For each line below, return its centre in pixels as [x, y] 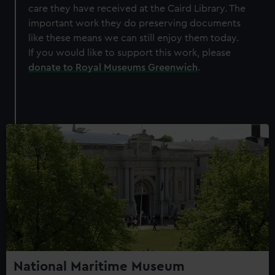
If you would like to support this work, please [130, 52]
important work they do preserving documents [135, 23]
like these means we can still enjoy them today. [134, 38]
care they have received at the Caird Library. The [137, 8]
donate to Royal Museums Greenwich [113, 67]
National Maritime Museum [99, 266]
